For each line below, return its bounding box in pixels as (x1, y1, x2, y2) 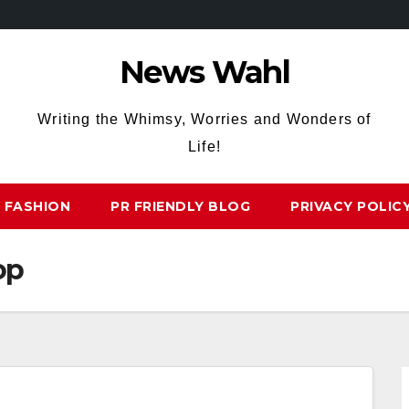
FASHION (4, 198, 70, 215)
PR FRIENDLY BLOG (110, 198, 250, 215)
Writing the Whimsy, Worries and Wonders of (37, 111, 372, 127)
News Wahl (120, 53, 289, 91)
